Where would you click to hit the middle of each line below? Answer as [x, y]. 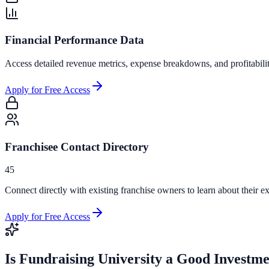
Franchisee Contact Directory [77, 147]
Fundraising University [91, 259]
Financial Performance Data [74, 40]
